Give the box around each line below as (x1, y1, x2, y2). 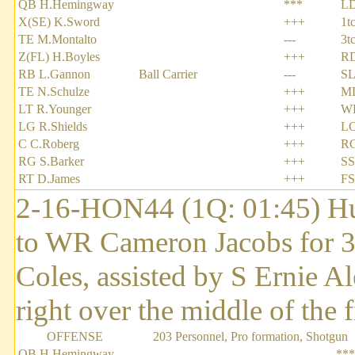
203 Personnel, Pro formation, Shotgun (152, 330, 348, 344)
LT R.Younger (18, 102, 91, 116)
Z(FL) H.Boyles (18, 50, 100, 64)
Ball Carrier (139, 67, 197, 82)
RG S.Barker (18, 155, 84, 169)
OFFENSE (47, 330, 103, 344)
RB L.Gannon (18, 67, 90, 82)
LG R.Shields (18, 120, 87, 134)
